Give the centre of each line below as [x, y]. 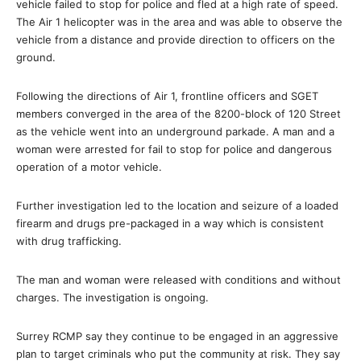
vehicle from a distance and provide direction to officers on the [176, 39]
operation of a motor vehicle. [89, 167]
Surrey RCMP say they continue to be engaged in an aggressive [177, 336]
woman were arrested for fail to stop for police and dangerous [174, 149]
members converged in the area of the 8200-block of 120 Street [178, 114]
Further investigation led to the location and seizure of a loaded [177, 205]
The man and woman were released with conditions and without [178, 280]
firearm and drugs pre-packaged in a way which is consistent [170, 223]
